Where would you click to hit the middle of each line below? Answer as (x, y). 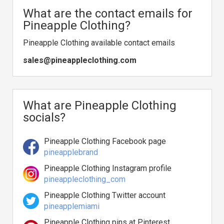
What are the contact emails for (108, 13)
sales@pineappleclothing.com (80, 60)
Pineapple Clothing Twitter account (105, 195)
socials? (44, 117)
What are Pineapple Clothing (100, 105)
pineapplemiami (72, 206)
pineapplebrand (71, 152)
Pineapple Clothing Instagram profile (108, 168)
